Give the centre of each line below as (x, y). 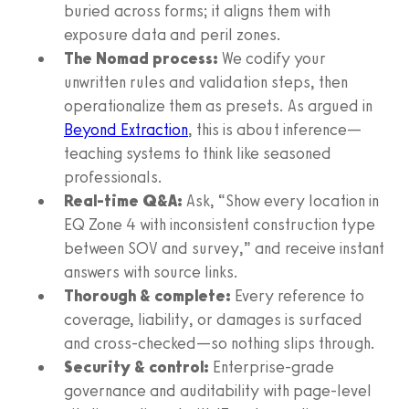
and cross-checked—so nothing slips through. (220, 343)
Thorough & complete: (147, 295)
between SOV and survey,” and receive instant (224, 248)
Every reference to (298, 295)
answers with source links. (151, 272)
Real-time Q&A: (123, 200)
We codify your (272, 58)
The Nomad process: (141, 58)
